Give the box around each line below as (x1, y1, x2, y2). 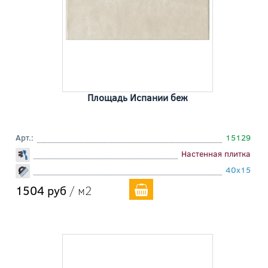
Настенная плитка (181, 148, 251, 160)
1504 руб (16, 182, 66, 199)
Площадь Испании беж (87, 91, 188, 104)
